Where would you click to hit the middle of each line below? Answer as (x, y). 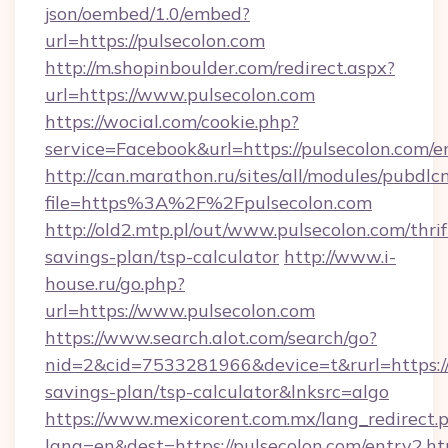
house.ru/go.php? (115, 283)
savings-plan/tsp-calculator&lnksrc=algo (217, 391)
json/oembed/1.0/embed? (147, 13)
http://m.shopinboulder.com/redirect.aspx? (220, 67)
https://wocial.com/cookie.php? (172, 121)
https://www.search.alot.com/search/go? (211, 337)
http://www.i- (340, 256)
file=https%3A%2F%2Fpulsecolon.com (208, 202)
